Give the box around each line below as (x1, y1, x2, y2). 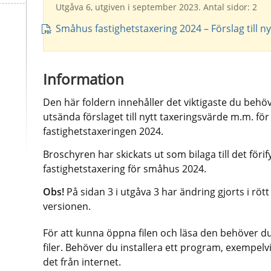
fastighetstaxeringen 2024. (42, 125, 163, 139)
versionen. (42, 200, 91, 214)
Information (42, 69, 124, 90)
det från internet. (42, 255, 121, 269)
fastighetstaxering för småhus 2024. (42, 162, 206, 176)
